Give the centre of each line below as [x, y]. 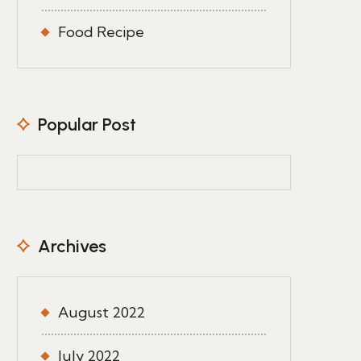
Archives [72, 246]
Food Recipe [101, 32]
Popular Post [87, 124]
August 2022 [102, 312]
